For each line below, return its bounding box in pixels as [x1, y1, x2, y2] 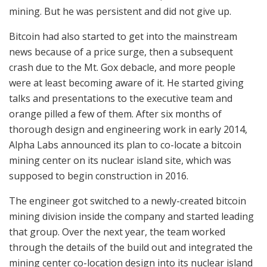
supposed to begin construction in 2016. [9, 169, 188, 182]
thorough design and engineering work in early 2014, [9, 122, 247, 136]
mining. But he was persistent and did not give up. [9, 4, 231, 18]
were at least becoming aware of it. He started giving [9, 76, 244, 89]
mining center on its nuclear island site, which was [9, 153, 231, 167]
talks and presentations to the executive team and [9, 91, 232, 105]
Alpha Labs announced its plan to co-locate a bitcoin [9, 138, 241, 151]
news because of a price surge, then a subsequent [9, 45, 233, 58]
